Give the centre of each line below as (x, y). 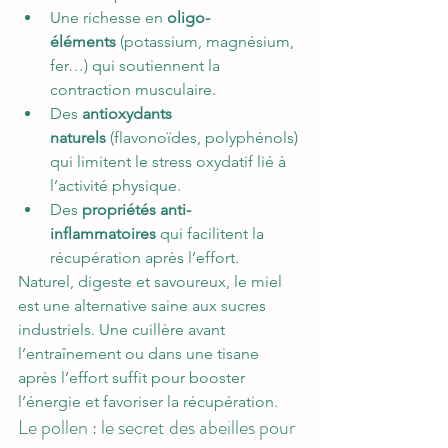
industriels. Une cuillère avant (123, 329)
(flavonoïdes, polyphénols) (204, 137)
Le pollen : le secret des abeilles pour (158, 427)
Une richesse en (108, 17)
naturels (78, 137)
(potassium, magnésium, (207, 41)
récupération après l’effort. (144, 257)
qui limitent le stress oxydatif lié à (170, 161)
